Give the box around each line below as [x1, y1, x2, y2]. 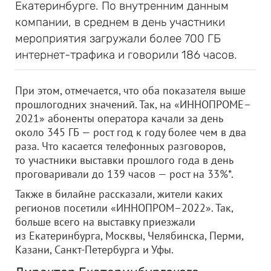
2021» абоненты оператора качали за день [15, 111, 223, 125]
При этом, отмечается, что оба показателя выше [15, 83, 246, 97]
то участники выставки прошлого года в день [15, 153, 233, 167]
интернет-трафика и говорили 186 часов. [15, 48, 237, 62]
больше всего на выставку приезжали [15, 215, 195, 229]
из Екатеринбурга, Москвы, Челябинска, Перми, [15, 229, 243, 243]
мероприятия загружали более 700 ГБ [15, 31, 221, 45]
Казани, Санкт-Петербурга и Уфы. [15, 243, 174, 256]
